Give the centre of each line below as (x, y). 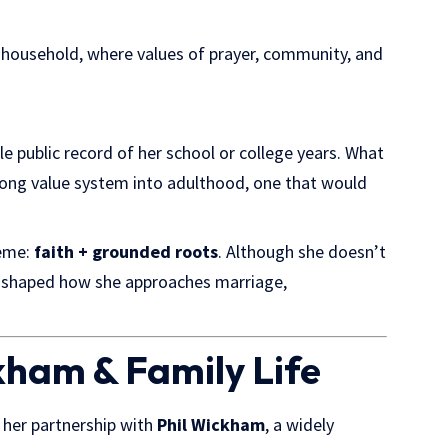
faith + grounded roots (126, 251)
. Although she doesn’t (302, 251)
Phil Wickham (211, 425)
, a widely (300, 425)
